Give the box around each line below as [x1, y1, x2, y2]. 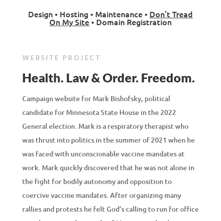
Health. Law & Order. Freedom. [22, 70, 195, 85]
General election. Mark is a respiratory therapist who [22, 121, 188, 131]
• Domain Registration [89, 16, 172, 27]
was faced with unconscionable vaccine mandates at [22, 148, 184, 158]
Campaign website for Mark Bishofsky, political [22, 93, 170, 103]
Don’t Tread [149, 8, 193, 19]
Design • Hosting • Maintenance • [28, 8, 149, 19]
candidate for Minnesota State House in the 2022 [22, 107, 176, 117]
